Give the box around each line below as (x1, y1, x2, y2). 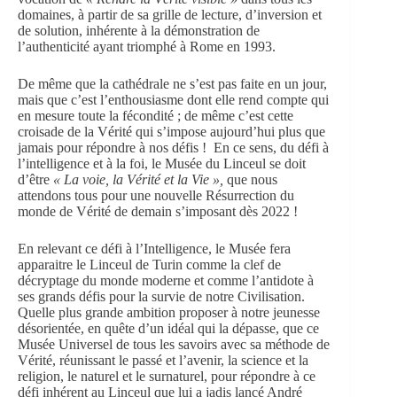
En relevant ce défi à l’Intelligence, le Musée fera (18, 241, 291, 257)
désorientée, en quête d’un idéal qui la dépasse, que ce (18, 321, 319, 337)
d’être (18, 172, 53, 188)
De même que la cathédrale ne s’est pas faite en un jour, (18, 76, 327, 92)
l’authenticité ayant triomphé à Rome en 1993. (18, 39, 276, 55)
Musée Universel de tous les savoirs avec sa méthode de (18, 337, 330, 353)
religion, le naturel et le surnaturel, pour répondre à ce (18, 369, 315, 385)
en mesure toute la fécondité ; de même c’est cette (18, 108, 293, 124)
